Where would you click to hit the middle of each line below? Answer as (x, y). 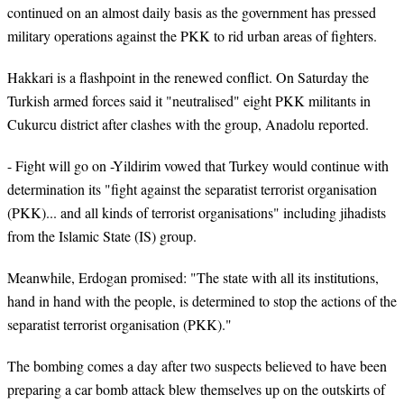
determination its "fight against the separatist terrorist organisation (192, 188)
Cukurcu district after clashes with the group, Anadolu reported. (188, 124)
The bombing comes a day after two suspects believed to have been (197, 366)
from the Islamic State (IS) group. (102, 235)
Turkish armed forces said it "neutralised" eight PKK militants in (189, 100)
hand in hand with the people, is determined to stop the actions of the (202, 301)
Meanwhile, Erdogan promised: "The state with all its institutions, (193, 278)
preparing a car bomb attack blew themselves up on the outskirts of (196, 390)
